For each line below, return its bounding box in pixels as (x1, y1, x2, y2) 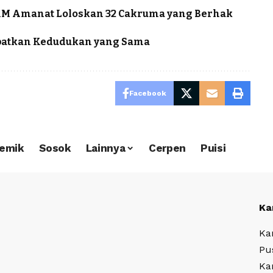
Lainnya (85, 141, 126, 154)
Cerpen (149, 141, 186, 154)
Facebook (129, 89, 166, 98)
